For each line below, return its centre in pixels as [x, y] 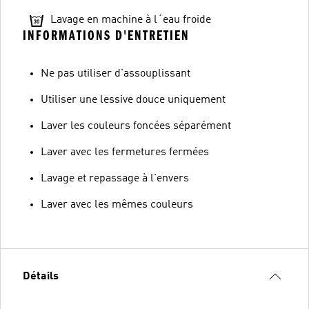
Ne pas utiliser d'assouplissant [116, 73]
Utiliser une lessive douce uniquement [133, 100]
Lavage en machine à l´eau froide [131, 20]
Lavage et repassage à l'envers [115, 178]
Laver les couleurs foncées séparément [136, 126]
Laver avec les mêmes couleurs [117, 205]
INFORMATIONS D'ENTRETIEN [106, 35]
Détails [41, 276]
